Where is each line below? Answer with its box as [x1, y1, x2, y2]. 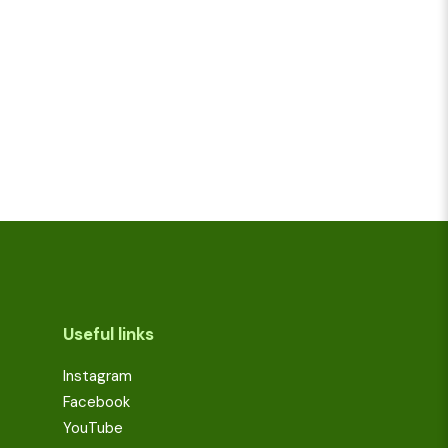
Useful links [63, 323, 154, 345]
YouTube [63, 418, 123, 438]
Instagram [63, 366, 132, 386]
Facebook [63, 392, 130, 412]
